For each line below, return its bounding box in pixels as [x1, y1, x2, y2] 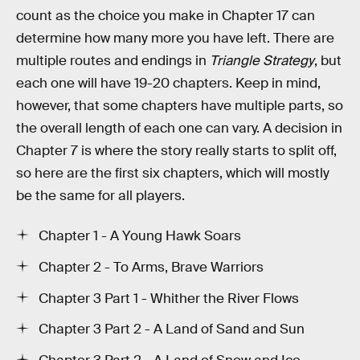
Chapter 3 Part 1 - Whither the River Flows [39, 289, 299, 307]
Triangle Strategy [210, 52, 314, 70]
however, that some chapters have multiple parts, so [16, 97, 343, 115]
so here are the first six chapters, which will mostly [16, 165, 329, 182]
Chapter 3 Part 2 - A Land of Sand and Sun [39, 321, 305, 338]
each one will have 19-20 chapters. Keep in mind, [16, 75, 321, 92]
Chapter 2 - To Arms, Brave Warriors [39, 258, 264, 276]
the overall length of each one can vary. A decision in [16, 120, 342, 137]
